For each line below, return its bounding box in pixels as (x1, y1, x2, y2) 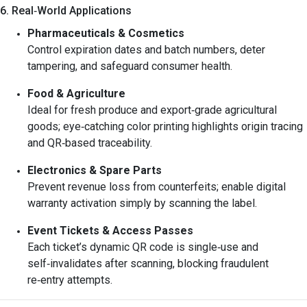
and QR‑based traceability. (27, 136, 152, 149)
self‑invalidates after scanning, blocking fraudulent (27, 257, 269, 270)
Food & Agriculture (27, 87, 125, 100)
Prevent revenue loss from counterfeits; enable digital (27, 180, 286, 193)
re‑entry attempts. (27, 273, 112, 286)
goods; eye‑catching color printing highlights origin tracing (27, 120, 303, 133)
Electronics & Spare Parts (27, 164, 162, 177)
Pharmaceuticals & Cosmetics (27, 27, 184, 40)
